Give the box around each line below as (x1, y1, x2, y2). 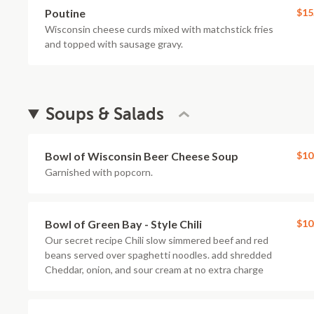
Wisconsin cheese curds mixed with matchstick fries (45, 23, 273, 35)
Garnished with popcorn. (45, 166, 153, 178)
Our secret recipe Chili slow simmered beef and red (45, 234, 268, 246)
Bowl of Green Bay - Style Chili (45, 217, 202, 231)
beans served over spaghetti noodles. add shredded (45, 249, 272, 261)
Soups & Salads (46, 104, 165, 124)
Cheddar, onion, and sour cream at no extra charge (45, 264, 264, 275)
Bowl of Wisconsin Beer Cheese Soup (45, 149, 238, 163)
